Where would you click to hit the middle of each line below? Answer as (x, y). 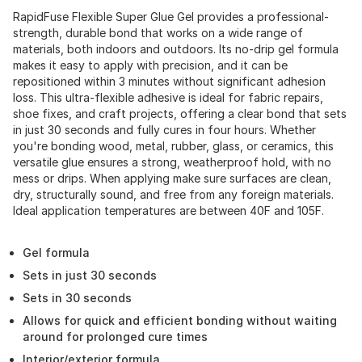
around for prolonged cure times (115, 337)
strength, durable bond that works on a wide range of (158, 33)
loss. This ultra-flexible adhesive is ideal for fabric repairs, (168, 97)
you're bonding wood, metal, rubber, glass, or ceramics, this (173, 146)
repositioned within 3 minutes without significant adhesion (169, 81)
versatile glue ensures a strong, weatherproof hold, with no (172, 162)
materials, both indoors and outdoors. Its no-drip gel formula (176, 49)
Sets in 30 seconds (77, 298)
